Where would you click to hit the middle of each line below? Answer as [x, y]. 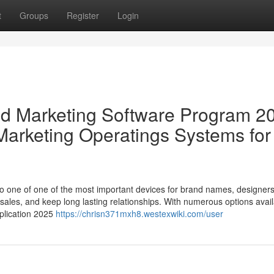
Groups [34, 15]
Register [83, 15]
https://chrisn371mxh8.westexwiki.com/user [139, 213]
